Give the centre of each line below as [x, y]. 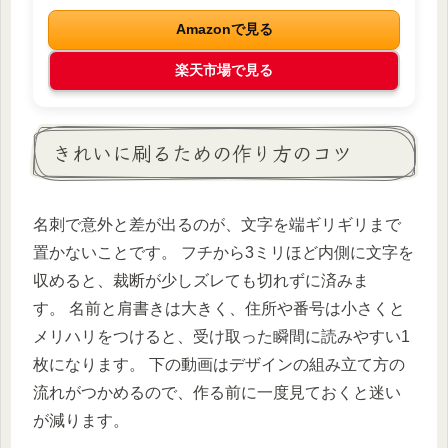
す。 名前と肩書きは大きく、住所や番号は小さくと [219, 308]
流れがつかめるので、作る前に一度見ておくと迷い [217, 392]
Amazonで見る [224, 29]
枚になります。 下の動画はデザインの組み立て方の [219, 364]
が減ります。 [81, 420]
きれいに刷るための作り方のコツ [202, 153]
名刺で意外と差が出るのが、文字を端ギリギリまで [217, 224]
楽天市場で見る [224, 70]
